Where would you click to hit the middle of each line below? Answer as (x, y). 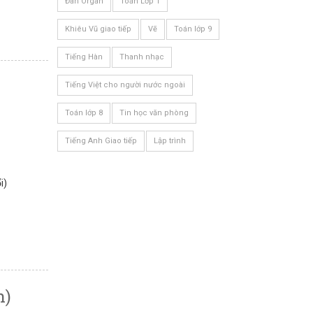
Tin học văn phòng (154, 113)
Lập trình (169, 141)
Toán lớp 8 (83, 113)
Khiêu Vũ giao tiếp (98, 29)
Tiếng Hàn (83, 57)
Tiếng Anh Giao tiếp (101, 141)
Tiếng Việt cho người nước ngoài (125, 85)
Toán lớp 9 (192, 29)
